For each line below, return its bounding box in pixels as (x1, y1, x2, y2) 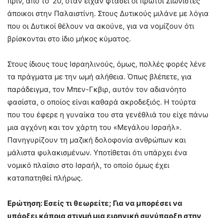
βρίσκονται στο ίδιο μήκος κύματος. (7, 34, 131, 43)
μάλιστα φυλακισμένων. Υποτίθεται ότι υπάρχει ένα (7, 147, 187, 157)
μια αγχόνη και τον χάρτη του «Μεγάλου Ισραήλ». (7, 122, 182, 132)
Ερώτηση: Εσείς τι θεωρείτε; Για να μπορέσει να (7, 198, 182, 208)
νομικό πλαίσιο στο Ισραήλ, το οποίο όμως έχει (7, 160, 169, 170)
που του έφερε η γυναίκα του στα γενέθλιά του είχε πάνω (7, 109, 208, 119)
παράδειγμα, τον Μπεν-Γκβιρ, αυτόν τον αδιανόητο (7, 84, 186, 94)
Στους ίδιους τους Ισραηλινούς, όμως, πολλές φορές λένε (7, 59, 206, 69)
